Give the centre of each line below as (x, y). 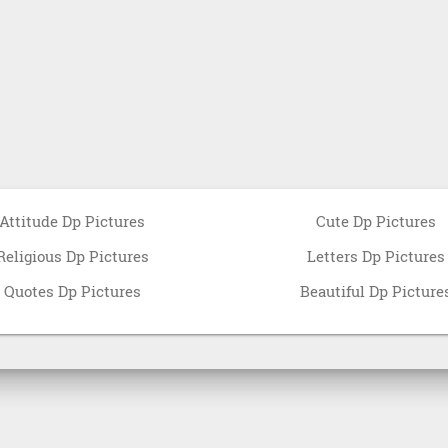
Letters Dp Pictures (375, 255)
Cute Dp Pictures (375, 220)
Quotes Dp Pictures (72, 290)
